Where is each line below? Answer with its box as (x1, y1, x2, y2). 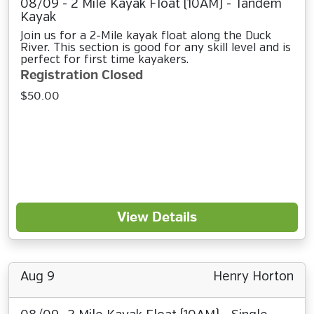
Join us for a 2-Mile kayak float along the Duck (20, 30, 271, 42)
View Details (117, 209, 197, 226)
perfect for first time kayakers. (20, 54, 189, 66)
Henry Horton (213, 271, 294, 283)
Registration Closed (20, 67, 143, 83)
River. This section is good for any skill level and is (20, 42, 291, 54)
